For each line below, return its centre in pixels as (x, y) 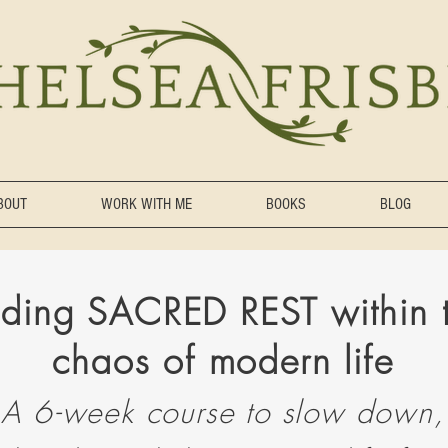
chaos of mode (176, 361)
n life (352, 361)
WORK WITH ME (146, 204)
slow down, (363, 412)
